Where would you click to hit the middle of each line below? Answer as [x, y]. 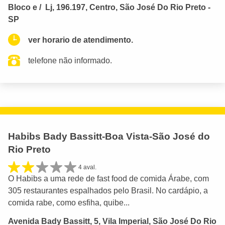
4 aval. [87, 167]
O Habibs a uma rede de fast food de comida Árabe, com [108, 179]
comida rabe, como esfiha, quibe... [69, 203]
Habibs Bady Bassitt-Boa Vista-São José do [109, 136]
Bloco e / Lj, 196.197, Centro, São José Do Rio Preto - [109, 7]
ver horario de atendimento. [81, 40]
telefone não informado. [70, 60]
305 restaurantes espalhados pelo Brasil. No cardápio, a [108, 191]
